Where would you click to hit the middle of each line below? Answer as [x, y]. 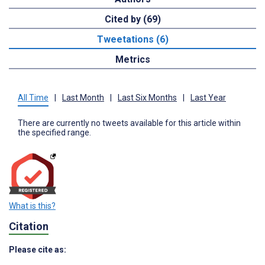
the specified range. [54, 132]
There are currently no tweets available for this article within [129, 123]
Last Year [208, 97]
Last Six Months [147, 97]
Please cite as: [38, 250]
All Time [33, 97]
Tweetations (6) [132, 39]
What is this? [32, 206]
